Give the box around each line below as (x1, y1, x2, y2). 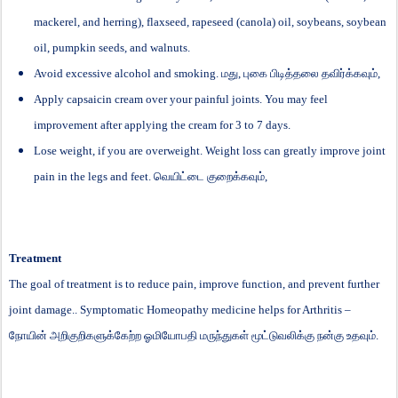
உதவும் (346, 328, 376, 342)
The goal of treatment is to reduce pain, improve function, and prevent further (9, 276, 379, 291)
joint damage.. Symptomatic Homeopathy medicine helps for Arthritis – (9, 302, 351, 316)
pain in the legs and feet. (34, 169, 154, 183)
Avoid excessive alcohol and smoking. (34, 66, 221, 80)
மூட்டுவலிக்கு (251, 328, 314, 342)
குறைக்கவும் (207, 169, 265, 183)
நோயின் (9, 328, 47, 342)
